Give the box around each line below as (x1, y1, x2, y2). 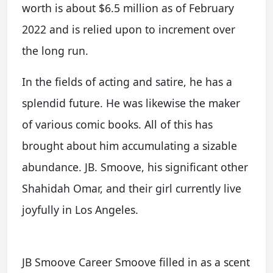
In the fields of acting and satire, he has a (22, 74, 232, 89)
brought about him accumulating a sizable (22, 138, 237, 153)
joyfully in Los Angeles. (22, 202, 138, 217)
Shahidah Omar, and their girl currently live (22, 180, 241, 196)
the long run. (22, 43, 88, 58)
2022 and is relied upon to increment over (22, 21, 235, 37)
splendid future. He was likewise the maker (22, 95, 240, 110)
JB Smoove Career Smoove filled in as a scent (22, 254, 250, 269)
